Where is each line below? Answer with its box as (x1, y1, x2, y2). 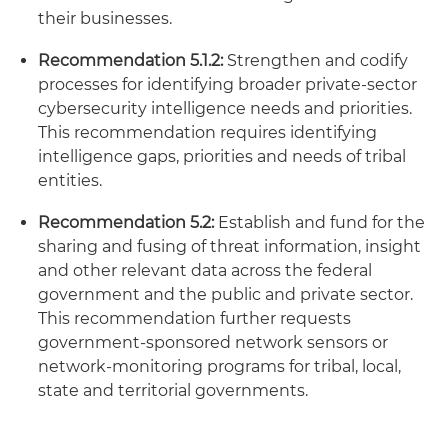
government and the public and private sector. (38, 285, 413, 304)
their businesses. (38, 9, 172, 28)
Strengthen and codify (227, 51, 408, 70)
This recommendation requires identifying (38, 123, 377, 142)
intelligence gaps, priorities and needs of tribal (38, 147, 406, 166)
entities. (38, 171, 102, 190)
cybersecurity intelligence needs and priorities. (38, 99, 412, 118)
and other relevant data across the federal (38, 261, 372, 280)
